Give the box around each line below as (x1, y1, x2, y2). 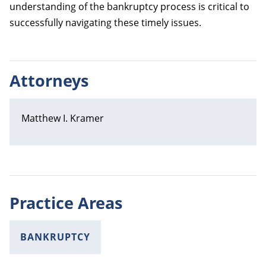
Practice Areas (9, 192, 122, 214)
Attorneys (9, 70, 88, 92)
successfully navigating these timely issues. (9, 15, 201, 29)
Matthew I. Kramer (21, 111, 104, 125)
